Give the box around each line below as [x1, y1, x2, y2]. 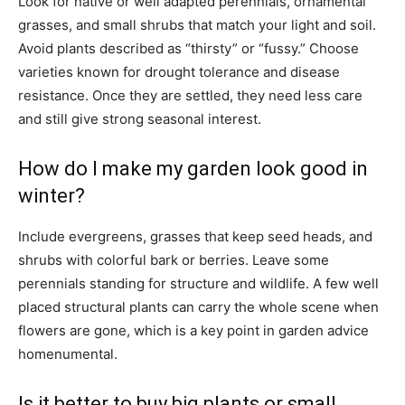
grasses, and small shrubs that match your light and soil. [18, 16, 376, 33]
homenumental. [18, 345, 118, 363]
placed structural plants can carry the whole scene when [18, 298, 379, 316]
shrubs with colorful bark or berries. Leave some [18, 251, 329, 268]
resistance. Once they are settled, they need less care [18, 87, 363, 104]
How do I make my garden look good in [18, 157, 368, 180]
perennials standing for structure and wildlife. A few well [18, 275, 379, 292]
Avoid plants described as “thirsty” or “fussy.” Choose [18, 40, 359, 57]
